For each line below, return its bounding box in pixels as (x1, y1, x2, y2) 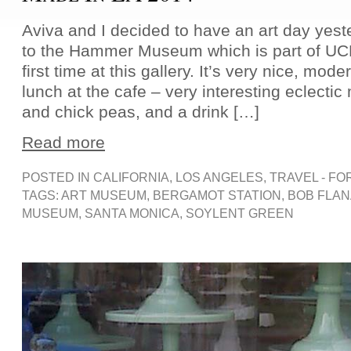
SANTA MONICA (85, 206, 179, 220)
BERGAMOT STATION (153, 188, 281, 202)
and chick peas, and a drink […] (22, 102, 259, 121)
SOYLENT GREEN (186, 206, 294, 220)
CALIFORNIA (93, 170, 169, 184)
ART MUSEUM (61, 188, 147, 202)
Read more (22, 132, 105, 151)
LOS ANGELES (175, 170, 263, 184)
